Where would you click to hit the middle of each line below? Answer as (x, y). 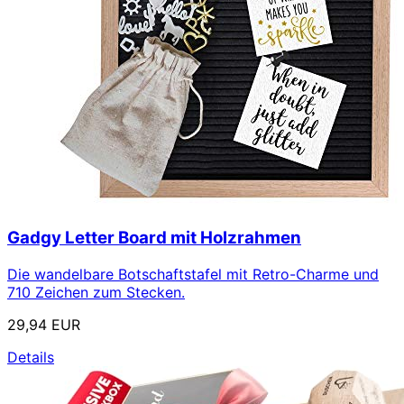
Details (31, 357)
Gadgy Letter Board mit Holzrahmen (154, 238)
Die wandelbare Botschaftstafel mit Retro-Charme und (193, 274)
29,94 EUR (44, 324)
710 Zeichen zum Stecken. (96, 292)
